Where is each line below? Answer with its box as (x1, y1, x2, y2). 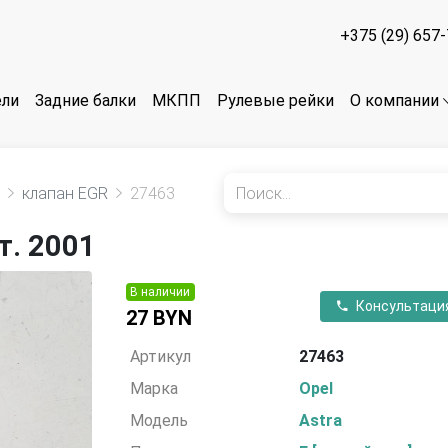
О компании (350, 91, 439, 111)
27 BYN (125, 306, 192, 330)
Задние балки (35, 91, 136, 111)
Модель (130, 411, 189, 430)
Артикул (130, 347, 192, 366)
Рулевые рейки (217, 91, 334, 111)
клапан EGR (22, 183, 108, 203)
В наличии (130, 285, 191, 299)
